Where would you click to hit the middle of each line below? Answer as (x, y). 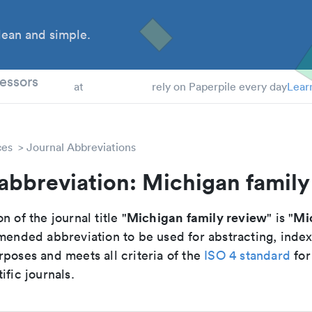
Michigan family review (197, 217)
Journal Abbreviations (81, 147)
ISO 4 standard (248, 255)
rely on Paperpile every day (219, 86)
